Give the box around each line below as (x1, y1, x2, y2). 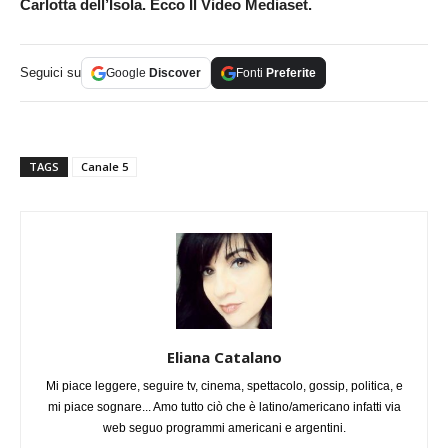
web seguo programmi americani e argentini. (102, 421, 346, 436)
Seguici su (20, 65, 81, 81)
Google (106, 66, 149, 81)
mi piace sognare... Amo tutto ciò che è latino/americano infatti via (47, 400, 401, 415)
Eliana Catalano (166, 347, 282, 368)
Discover (149, 66, 201, 81)
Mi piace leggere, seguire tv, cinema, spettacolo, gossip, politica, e (45, 379, 403, 394)
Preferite (266, 66, 316, 81)
